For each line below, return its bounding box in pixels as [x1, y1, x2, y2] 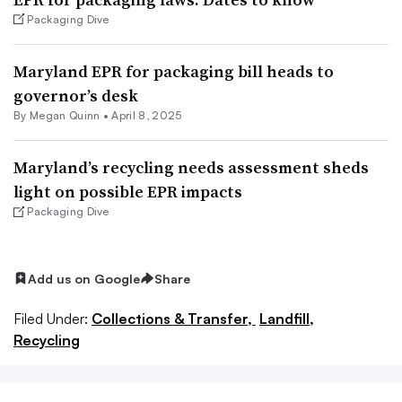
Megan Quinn [29, 109, 100, 123]
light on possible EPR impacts [13, 180, 242, 204]
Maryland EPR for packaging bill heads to [13, 60, 334, 83]
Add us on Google [28, 270, 140, 286]
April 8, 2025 [111, 109, 182, 123]
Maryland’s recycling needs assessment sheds [13, 156, 369, 179]
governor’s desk [13, 84, 138, 108]
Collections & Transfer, [92, 310, 256, 328]
